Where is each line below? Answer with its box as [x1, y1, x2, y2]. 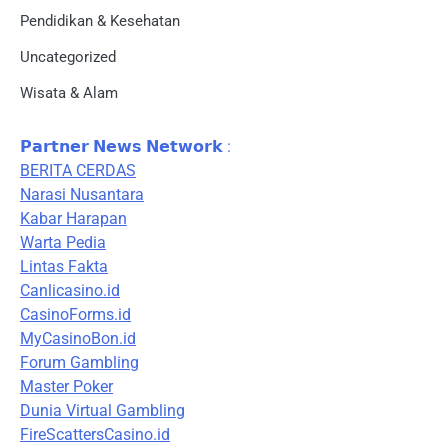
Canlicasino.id [20, 281, 120, 301]
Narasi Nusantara [20, 185, 144, 205]
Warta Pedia [20, 233, 106, 253]
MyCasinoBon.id [20, 329, 136, 349]
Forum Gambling [20, 353, 139, 373]
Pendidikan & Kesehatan [20, 12, 180, 31]
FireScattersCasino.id [20, 425, 170, 445]
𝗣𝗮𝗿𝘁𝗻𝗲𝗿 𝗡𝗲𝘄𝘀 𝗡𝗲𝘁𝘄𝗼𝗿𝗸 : [20, 137, 231, 157]
